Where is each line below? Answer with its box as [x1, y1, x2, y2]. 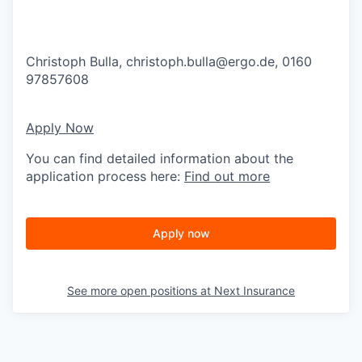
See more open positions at [67, 283, 214, 297]
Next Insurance [214, 283, 295, 297]
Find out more [184, 167, 270, 184]
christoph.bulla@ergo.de [126, 53, 275, 69]
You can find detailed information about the [26, 149, 293, 166]
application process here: [26, 167, 184, 184]
